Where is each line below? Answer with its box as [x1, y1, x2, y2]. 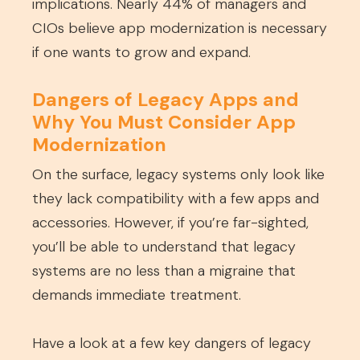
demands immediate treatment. [32, 285, 241, 305]
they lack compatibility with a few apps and [32, 189, 319, 208]
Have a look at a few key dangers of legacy [32, 333, 311, 353]
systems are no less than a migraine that [32, 261, 296, 280]
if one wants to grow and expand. [32, 43, 251, 62]
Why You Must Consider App [32, 110, 296, 134]
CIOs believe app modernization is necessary [32, 18, 327, 38]
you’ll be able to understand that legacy [32, 237, 296, 256]
